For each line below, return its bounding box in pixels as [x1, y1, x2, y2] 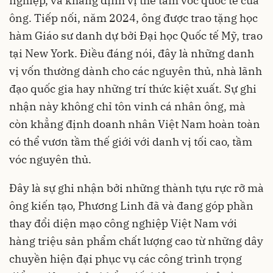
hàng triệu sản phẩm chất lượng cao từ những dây [9, 233, 263, 248]
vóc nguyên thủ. [9, 152, 91, 166]
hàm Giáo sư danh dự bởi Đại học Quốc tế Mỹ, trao [9, 28, 263, 43]
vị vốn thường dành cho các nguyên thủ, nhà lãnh [9, 63, 262, 78]
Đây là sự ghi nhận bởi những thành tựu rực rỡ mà [9, 180, 264, 195]
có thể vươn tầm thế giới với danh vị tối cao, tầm [9, 134, 252, 149]
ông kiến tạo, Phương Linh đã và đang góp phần [9, 198, 253, 213]
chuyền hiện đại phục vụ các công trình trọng [9, 251, 242, 266]
